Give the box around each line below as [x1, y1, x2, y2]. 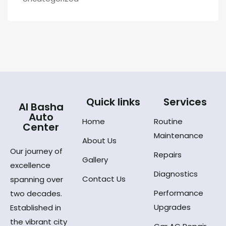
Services [163, 94, 207, 109]
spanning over [10, 174, 63, 185]
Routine [154, 116, 183, 127]
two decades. [10, 188, 62, 199]
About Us [82, 135, 117, 146]
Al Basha [18, 99, 64, 114]
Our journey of [10, 145, 63, 156]
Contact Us [82, 173, 126, 184]
